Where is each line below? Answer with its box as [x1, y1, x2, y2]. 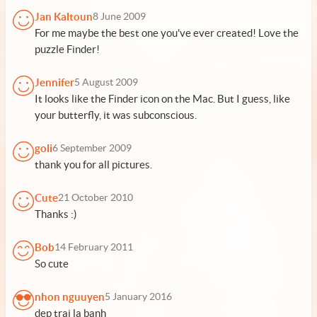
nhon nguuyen [35, 291, 105, 303]
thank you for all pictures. [35, 158, 152, 171]
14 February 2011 [54, 242, 133, 253]
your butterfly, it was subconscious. [35, 109, 197, 121]
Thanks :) [35, 208, 77, 220]
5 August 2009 [74, 77, 138, 88]
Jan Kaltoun [35, 11, 93, 23]
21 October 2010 [58, 192, 133, 203]
